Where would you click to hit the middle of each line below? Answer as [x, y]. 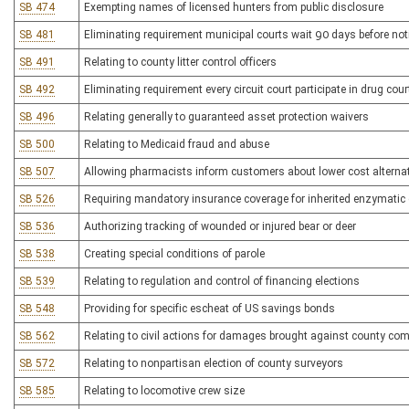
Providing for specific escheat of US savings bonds [210, 309]
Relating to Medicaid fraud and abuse [177, 144]
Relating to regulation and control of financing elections [222, 281]
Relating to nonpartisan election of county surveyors [214, 363]
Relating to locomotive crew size [164, 391]
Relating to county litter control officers [180, 62]
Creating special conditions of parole [174, 254]
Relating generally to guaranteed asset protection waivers [226, 117]
